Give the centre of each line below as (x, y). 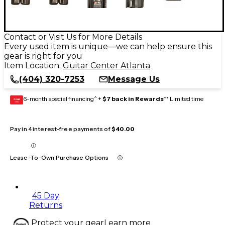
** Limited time (184, 98)
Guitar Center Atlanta (106, 65)
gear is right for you (43, 56)
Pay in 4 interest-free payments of (61, 129)
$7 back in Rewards (133, 98)
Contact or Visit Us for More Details (73, 37)
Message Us (134, 79)
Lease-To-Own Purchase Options (60, 157)
